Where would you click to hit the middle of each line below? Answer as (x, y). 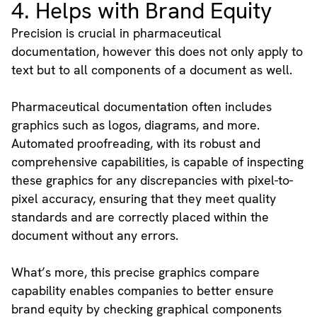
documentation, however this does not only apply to (157, 52)
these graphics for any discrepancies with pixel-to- (152, 180)
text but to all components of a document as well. (151, 70)
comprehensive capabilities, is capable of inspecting (157, 162)
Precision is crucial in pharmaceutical (116, 33)
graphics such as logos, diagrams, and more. (135, 125)
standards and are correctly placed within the (140, 217)
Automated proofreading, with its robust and (136, 144)
